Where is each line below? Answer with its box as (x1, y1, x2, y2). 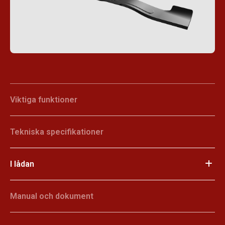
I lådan (10, 159, 34, 169)
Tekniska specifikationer (10, 127, 103, 137)
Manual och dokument (10, 191, 93, 201)
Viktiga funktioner (10, 95, 77, 105)
